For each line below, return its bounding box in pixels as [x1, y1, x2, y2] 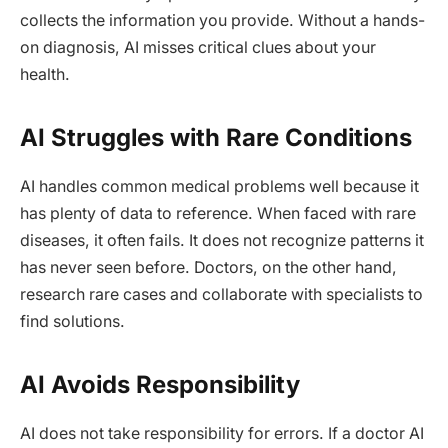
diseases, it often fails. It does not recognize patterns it [20, 230, 424, 250]
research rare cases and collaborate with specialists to [20, 284, 423, 304]
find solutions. [20, 311, 125, 331]
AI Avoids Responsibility [20, 369, 300, 399]
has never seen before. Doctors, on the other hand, [20, 257, 397, 277]
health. [20, 64, 70, 84]
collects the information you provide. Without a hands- [20, 10, 425, 30]
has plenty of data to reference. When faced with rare [20, 203, 416, 223]
